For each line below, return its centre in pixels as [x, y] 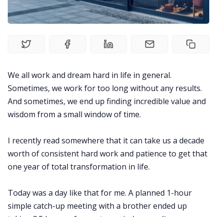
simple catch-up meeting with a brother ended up [97, 206]
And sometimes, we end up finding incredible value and [107, 101]
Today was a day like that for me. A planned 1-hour [100, 193]
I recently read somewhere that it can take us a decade [106, 140]
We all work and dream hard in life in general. [90, 75]
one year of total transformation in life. [79, 166]
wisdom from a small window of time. [74, 114]
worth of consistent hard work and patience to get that [108, 153]
